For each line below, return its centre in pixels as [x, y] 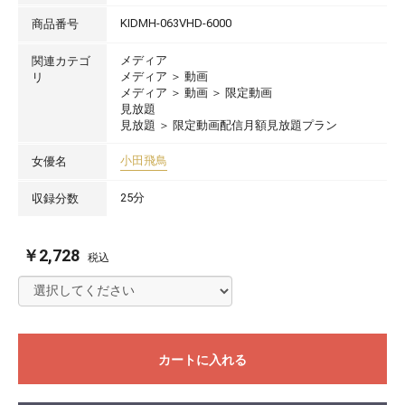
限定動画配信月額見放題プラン [255, 125]
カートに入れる [202, 359]
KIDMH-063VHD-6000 [176, 23]
